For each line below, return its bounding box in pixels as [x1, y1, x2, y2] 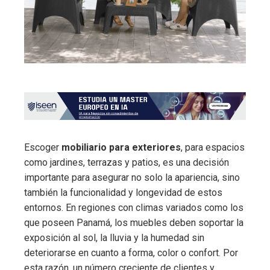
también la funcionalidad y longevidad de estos [24, 186, 222, 198]
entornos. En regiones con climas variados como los [24, 201, 243, 213]
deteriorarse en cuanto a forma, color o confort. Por [24, 246, 238, 259]
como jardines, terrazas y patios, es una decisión [24, 156, 229, 168]
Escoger [24, 141, 61, 153]
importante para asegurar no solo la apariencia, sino [24, 171, 240, 183]
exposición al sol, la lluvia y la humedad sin [24, 231, 204, 243]
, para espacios [181, 141, 245, 153]
